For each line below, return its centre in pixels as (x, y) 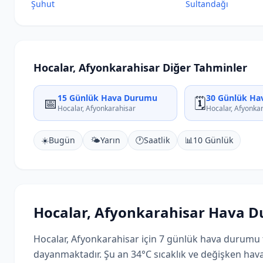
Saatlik (157, 140)
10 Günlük (213, 140)
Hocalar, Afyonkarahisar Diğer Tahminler (140, 68)
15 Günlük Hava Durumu (107, 98)
